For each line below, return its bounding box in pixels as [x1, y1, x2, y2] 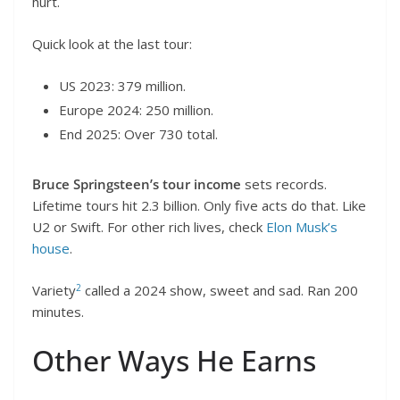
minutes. [32, 302, 84, 321]
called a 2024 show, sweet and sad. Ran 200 [81, 280, 358, 299]
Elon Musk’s [262, 218, 337, 237]
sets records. [241, 175, 327, 194]
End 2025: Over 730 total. [59, 125, 218, 144]
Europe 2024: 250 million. [59, 101, 213, 120]
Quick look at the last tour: [32, 34, 192, 53]
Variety [32, 280, 76, 299]
